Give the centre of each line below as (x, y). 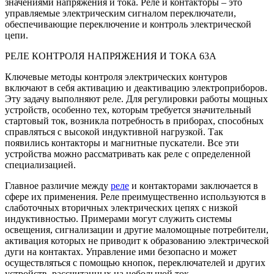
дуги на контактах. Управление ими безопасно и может (121, 251)
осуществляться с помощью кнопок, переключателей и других (135, 262)
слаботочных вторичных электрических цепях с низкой (121, 207)
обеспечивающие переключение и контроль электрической (128, 24)
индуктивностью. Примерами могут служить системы (118, 218)
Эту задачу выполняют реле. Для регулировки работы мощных (136, 98)
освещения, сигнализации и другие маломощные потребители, (137, 229)
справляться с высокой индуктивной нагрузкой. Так (114, 131)
